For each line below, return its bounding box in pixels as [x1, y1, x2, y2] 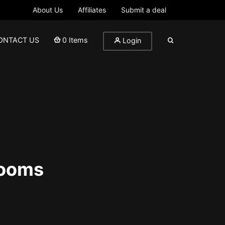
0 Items [62, 36, 88, 44]
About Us [33, 6, 63, 14]
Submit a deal [121, 6, 166, 14]
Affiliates [78, 6, 106, 14]
